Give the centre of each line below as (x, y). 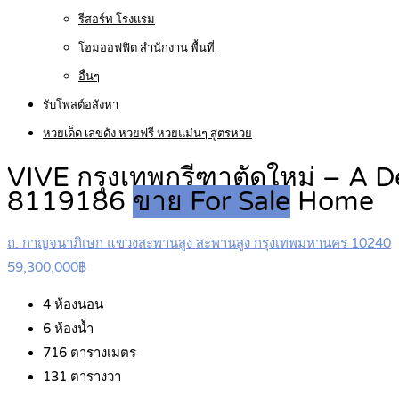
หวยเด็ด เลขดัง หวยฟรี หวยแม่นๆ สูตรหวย (147, 134)
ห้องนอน (77, 305)
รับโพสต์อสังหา (81, 105)
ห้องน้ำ (72, 329)
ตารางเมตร (102, 353)
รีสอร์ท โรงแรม (117, 20)
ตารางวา (94, 377)
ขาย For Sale (212, 202)
